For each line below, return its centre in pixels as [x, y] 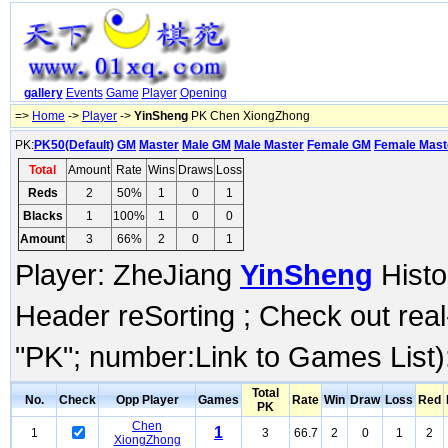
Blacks [42, 216]
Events [84, 93]
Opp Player [147, 400]
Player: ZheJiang [127, 274]
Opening [203, 93]
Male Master [269, 145]
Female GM [339, 145]
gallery [43, 93]
